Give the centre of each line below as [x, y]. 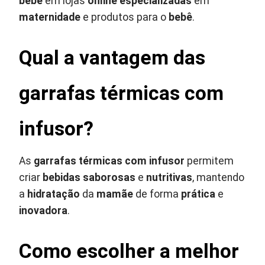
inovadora [43, 211]
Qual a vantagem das [112, 58]
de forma [157, 194]
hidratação [54, 194]
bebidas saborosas [89, 178]
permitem [209, 161]
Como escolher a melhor [129, 251]
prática [198, 194]
